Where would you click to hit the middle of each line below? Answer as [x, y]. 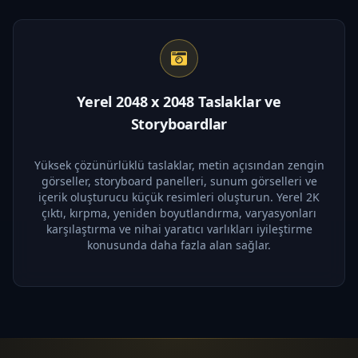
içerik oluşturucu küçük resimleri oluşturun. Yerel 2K [179, 197]
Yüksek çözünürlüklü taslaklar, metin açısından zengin [179, 165]
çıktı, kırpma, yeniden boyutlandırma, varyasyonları [179, 213]
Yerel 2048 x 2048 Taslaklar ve [179, 101]
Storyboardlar [179, 123]
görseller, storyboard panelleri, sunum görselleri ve [179, 181]
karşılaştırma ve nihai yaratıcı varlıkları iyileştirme [179, 229]
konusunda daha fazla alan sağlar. [179, 245]
